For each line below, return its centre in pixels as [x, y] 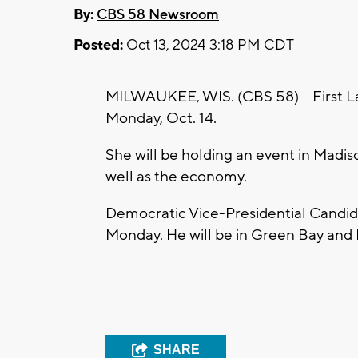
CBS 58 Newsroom [158, 14]
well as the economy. [178, 176]
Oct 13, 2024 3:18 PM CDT [209, 45]
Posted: [98, 45]
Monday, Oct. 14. [163, 118]
